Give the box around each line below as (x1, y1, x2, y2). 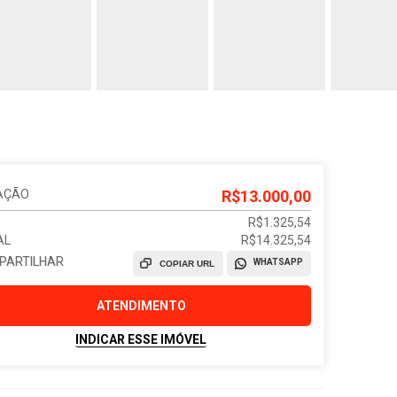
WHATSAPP (253, 257, 304, 267)
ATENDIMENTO (96, 299, 186, 313)
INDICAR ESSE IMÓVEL (75, 332, 207, 346)
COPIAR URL (160, 259, 215, 269)
